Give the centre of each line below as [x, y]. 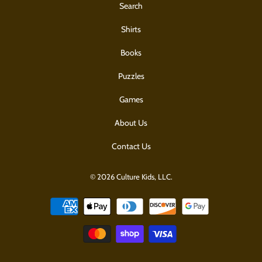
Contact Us [131, 146]
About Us [131, 123]
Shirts [131, 30]
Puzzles [131, 76]
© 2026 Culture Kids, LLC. [131, 177]
